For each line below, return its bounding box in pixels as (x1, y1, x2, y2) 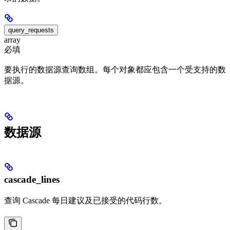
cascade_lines (4, 174, 60, 185)
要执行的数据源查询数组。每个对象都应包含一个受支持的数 (4, 65, 226, 74)
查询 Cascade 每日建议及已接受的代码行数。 (4, 196, 167, 205)
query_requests (8, 26, 54, 34)
